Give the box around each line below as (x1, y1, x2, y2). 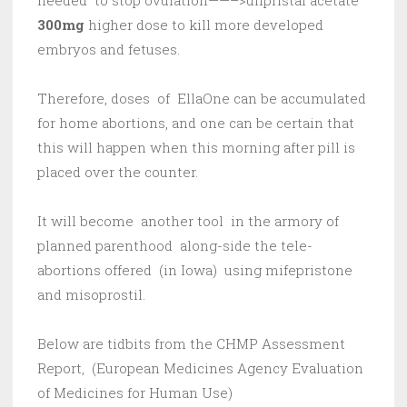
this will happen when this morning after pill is (37, 138, 355, 157)
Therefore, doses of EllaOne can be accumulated (37, 89, 366, 108)
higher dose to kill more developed (84, 15, 327, 35)
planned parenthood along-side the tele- (37, 236, 313, 255)
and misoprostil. (37, 285, 145, 304)
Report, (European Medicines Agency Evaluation (37, 359, 363, 378)
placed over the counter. (37, 163, 198, 182)
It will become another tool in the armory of (37, 212, 339, 231)
